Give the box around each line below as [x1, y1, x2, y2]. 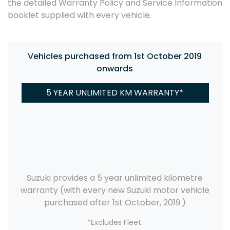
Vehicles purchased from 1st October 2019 [28, 50, 202, 63]
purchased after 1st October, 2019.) [44, 197, 186, 209]
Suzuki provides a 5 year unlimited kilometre [27, 172, 203, 184]
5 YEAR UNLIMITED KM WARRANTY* [46, 87, 184, 99]
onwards [97, 63, 133, 75]
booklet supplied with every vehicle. [8, 9, 151, 22]
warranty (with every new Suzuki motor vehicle [21, 184, 209, 197]
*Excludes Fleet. [87, 217, 143, 228]
